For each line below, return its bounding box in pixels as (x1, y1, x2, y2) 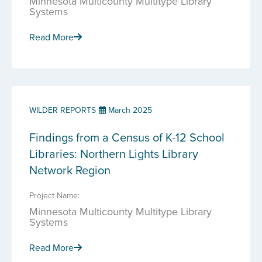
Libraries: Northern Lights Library (29, 145, 198, 162)
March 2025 (106, 104, 152, 116)
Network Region (29, 161, 111, 178)
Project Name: (29, 189, 80, 201)
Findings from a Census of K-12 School (29, 129, 225, 146)
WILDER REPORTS (29, 104, 96, 116)
